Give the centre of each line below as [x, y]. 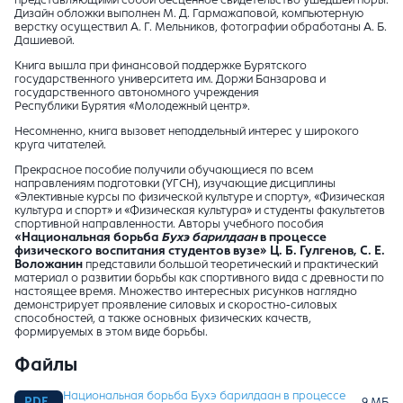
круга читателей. [60, 145]
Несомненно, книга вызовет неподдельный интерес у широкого [187, 132]
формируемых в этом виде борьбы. [111, 332]
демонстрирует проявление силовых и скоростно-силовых [176, 305]
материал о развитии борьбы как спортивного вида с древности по [199, 278]
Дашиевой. [45, 41]
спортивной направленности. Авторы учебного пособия [169, 224]
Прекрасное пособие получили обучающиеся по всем [164, 170]
